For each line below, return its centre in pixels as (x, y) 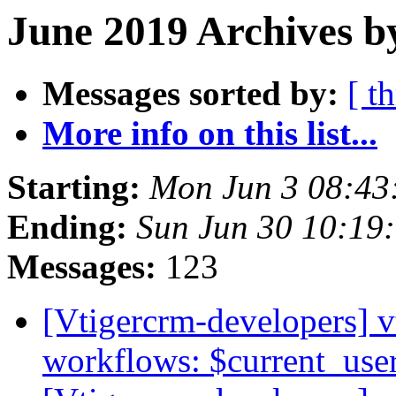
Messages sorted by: (190, 94)
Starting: (74, 187)
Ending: (67, 227)
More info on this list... (210, 133)
